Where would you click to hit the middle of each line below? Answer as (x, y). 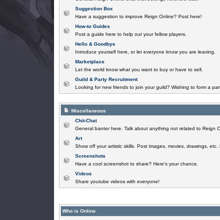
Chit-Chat (86, 121)
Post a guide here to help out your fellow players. (131, 34)
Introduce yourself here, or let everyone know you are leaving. (145, 52)
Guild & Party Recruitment (106, 79)
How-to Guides (92, 26)
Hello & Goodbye (95, 44)
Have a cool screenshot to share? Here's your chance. (137, 164)
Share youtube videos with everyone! (117, 181)
